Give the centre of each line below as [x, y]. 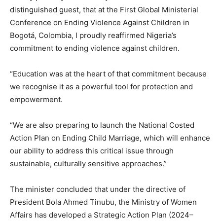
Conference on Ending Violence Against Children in [100, 22]
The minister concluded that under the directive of [98, 189]
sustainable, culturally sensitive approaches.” [88, 164]
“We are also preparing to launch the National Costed [102, 125]
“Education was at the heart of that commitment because [108, 74]
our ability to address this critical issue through [92, 151]
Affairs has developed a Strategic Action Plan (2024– [102, 215]
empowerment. [36, 99]
